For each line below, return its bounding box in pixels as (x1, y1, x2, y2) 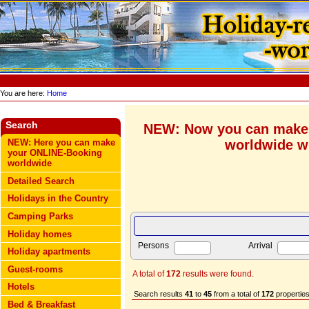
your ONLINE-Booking (8, 148, 103, 159)
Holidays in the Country (8, 193, 109, 204)
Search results (134, 290, 185, 299)
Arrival (248, 241, 273, 251)
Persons (138, 241, 169, 251)
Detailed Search (8, 175, 75, 186)
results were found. (181, 269, 254, 279)
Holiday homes (8, 228, 72, 239)
